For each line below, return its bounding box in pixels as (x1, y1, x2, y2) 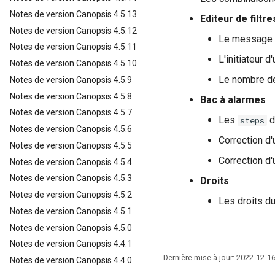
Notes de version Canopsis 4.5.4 (10, 157, 132, 167)
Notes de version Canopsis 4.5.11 (10, 42, 137, 52)
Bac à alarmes (200, 93, 266, 106)
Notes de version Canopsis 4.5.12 (10, 25, 137, 36)
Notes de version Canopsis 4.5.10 (10, 58, 137, 68)
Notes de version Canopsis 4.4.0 (10, 255, 132, 265)
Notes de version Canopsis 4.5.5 (10, 140, 132, 150)
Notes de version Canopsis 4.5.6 (10, 124, 132, 134)
